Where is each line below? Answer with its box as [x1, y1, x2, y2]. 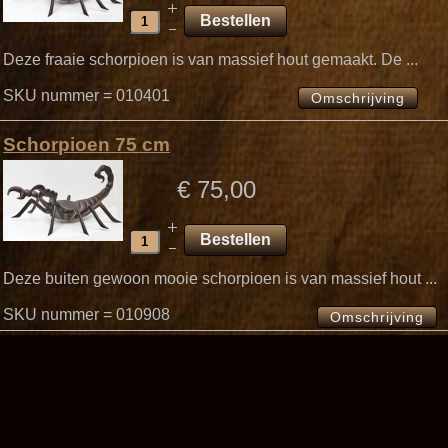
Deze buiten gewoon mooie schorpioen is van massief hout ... [3, 270, 438, 288]
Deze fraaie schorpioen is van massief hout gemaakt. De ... [3, 50, 419, 68]
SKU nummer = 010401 [3, 86, 179, 104]
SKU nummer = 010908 [3, 306, 179, 324]
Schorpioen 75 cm [3, 134, 171, 156]
